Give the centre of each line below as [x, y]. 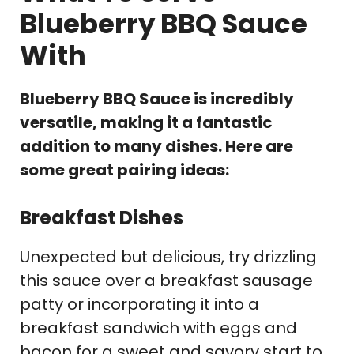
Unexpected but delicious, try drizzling [168, 257]
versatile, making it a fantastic [146, 123]
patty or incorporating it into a [139, 305]
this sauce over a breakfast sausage [166, 281]
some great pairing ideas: [124, 170]
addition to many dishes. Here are [156, 147]
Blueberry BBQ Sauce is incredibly [157, 99]
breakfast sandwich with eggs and [158, 328]
